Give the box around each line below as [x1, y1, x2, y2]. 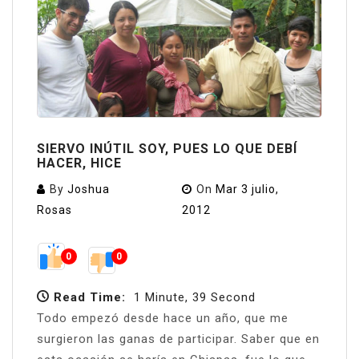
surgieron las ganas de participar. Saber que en [37, 331, 320, 346]
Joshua [67, 183, 110, 196]
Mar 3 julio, [216, 183, 280, 196]
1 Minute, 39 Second [134, 289, 256, 305]
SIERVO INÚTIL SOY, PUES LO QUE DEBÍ [37, 141, 297, 157]
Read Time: [54, 289, 126, 305]
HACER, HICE [37, 155, 122, 171]
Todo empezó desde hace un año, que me [37, 310, 288, 325]
